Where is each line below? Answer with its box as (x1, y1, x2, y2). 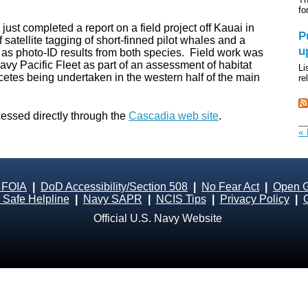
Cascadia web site (129, 110, 219, 122)
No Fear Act (201, 181, 259, 192)
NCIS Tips (155, 193, 206, 205)
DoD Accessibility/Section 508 (41, 181, 188, 192)
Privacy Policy (219, 193, 289, 205)
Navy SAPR (82, 193, 142, 205)
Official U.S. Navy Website (93, 212, 222, 224)
